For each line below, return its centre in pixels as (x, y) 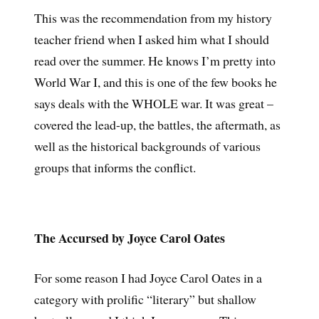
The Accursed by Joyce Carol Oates (129, 237)
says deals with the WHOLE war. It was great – (153, 103)
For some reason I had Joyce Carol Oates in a (148, 278)
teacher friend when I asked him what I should (151, 39)
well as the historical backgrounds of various (147, 146)
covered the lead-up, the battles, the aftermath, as (157, 124)
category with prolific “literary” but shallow (145, 299)
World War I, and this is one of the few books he (155, 82)
